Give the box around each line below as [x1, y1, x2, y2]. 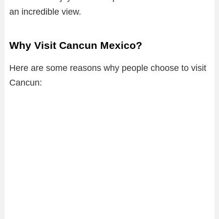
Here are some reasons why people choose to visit [9, 63, 206, 73]
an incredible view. [9, 6, 81, 17]
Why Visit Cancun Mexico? [9, 39, 142, 51]
